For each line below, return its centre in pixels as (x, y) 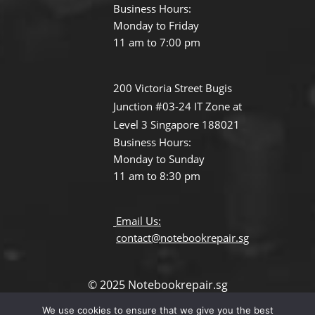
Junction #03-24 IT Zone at (178, 107)
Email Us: (139, 221)
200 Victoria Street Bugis (173, 88)
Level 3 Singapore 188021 (176, 125)
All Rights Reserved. (157, 301)
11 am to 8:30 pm (157, 176)
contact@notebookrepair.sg (182, 238)
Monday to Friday (156, 26)
